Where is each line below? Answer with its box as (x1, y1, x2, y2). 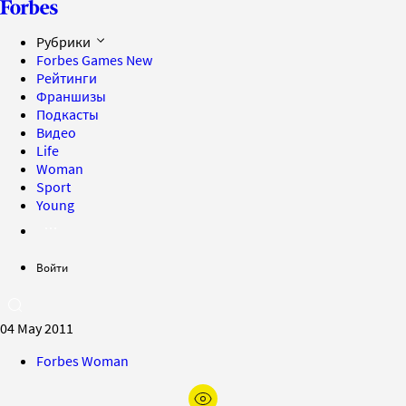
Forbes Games (36, 51, 126, 69)
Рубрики (36, 33, 93, 51)
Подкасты (36, 105, 99, 123)
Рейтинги (36, 69, 97, 87)
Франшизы (36, 87, 106, 105)
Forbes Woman (36, 352, 129, 370)
